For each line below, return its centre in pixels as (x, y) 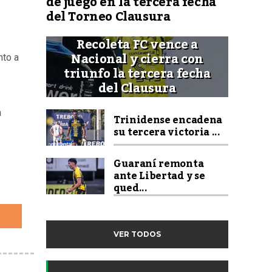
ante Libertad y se (159, 176)
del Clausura (137, 89)
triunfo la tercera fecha (137, 74)
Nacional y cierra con (137, 59)
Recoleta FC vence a (137, 45)
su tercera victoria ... (167, 132)
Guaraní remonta (159, 164)
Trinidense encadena (168, 120)
